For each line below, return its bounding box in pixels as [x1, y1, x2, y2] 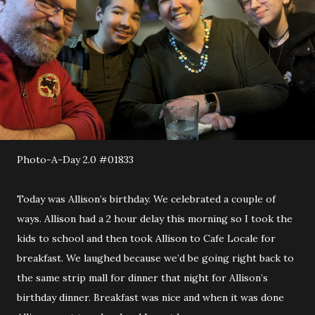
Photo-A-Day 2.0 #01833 [17, 153, 134, 166]
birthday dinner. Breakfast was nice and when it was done [17, 291, 284, 304]
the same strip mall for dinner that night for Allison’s [17, 271, 268, 284]
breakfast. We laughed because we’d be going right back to [17, 252, 294, 264]
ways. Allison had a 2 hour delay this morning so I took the [17, 212, 292, 225]
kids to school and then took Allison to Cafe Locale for [17, 232, 276, 245]
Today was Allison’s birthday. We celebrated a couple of [17, 193, 276, 205]
